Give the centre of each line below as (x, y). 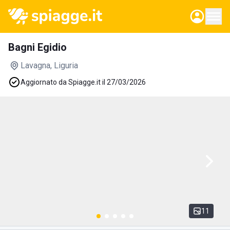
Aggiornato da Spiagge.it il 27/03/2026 (83, 82)
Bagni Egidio (37, 47)
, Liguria (64, 65)
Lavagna (35, 65)
